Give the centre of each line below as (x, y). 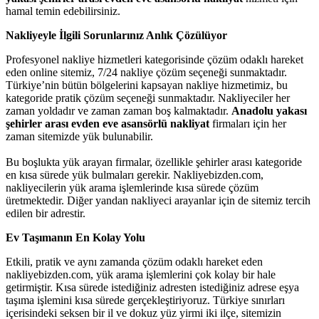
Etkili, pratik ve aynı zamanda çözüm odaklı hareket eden (134, 261)
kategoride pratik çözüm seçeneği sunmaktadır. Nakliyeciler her (148, 98)
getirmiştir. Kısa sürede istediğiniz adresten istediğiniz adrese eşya (152, 287)
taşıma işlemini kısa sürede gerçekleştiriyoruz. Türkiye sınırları (145, 300)
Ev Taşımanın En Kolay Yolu (77, 237)
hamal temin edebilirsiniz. (63, 11)
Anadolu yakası (269, 110)
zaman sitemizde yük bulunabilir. (79, 136)
